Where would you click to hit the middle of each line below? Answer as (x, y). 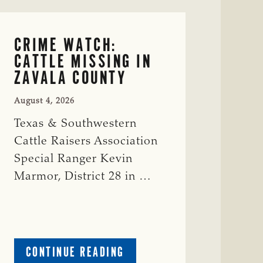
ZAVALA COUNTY (70, 77)
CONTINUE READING (75, 252)
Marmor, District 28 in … (82, 176)
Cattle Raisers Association (86, 141)
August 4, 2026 (44, 101)
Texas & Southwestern (75, 124)
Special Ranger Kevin (73, 159)
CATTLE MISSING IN (83, 61)
